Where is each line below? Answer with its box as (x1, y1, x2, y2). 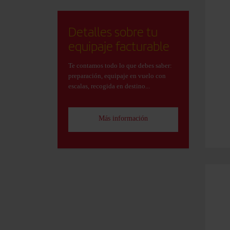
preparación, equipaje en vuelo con (68, 72, 166, 80)
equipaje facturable (68, 39, 169, 54)
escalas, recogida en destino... (68, 82, 150, 90)
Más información (99, 114, 148, 122)
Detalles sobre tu (68, 24, 158, 40)
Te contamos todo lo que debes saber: (68, 62, 172, 69)
